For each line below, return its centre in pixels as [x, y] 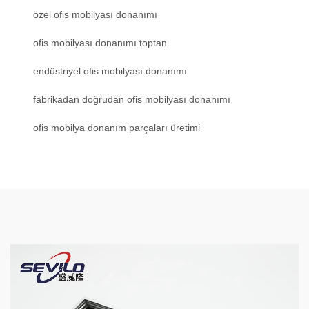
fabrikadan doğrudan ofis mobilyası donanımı [132, 100]
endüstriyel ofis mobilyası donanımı [110, 71]
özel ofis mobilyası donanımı [95, 15]
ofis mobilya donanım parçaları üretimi [117, 128]
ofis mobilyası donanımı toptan [100, 43]
